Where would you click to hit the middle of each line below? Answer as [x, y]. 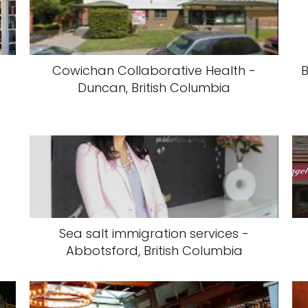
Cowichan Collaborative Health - [154, 70]
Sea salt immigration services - [154, 233]
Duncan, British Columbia [154, 88]
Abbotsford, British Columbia [154, 251]
